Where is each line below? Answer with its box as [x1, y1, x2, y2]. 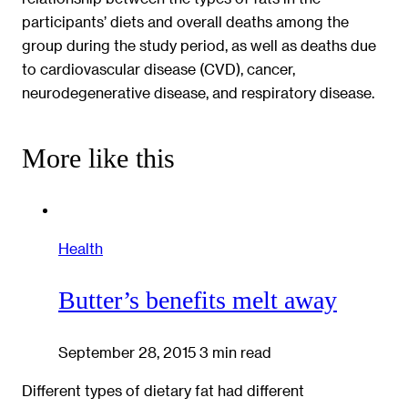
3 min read [199, 342, 271, 361]
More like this [22, 143, 175, 175]
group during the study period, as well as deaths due [22, 36, 376, 54]
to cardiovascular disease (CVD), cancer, [22, 59, 295, 77]
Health [58, 239, 103, 257]
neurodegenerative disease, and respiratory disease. [22, 83, 374, 101]
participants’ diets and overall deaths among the [22, 12, 349, 30]
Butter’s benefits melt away [58, 286, 337, 315]
